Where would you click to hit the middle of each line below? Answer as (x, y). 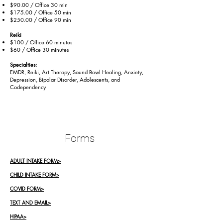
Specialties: (23, 64)
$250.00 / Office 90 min (41, 20)
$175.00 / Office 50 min (41, 12)
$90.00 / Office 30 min (39, 5)
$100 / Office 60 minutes (41, 42)
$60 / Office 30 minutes (39, 50)
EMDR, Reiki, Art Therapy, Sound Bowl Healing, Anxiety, (77, 72)
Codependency (28, 87)
